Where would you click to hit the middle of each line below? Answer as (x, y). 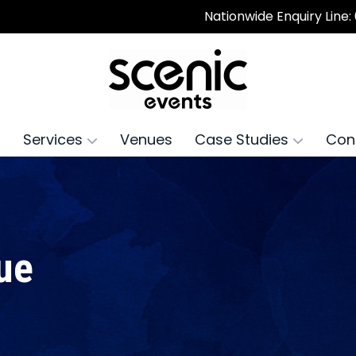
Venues (146, 139)
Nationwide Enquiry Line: (279, 16)
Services (54, 139)
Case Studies (243, 139)
